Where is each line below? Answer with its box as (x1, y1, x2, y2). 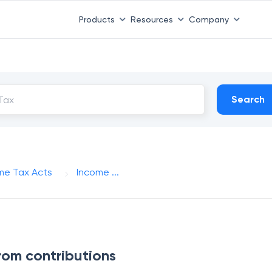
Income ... (76, 166, 120, 178)
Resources (130, 14, 173, 24)
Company (188, 14, 229, 24)
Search (231, 93, 265, 105)
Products (78, 14, 115, 24)
